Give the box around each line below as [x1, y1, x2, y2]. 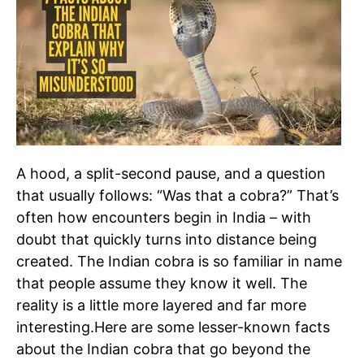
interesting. [16, 318, 94, 336]
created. [16, 252, 73, 270]
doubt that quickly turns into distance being [16, 230, 317, 248]
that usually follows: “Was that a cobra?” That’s [16, 186, 339, 204]
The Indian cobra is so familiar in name [73, 252, 342, 270]
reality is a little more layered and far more [16, 296, 306, 314]
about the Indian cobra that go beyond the [16, 340, 310, 357]
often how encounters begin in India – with [16, 208, 311, 226]
